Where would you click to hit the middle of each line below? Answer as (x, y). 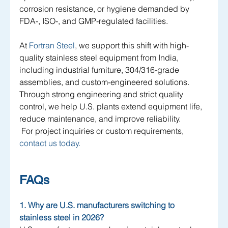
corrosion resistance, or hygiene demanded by (105, 9)
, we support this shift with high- (132, 46)
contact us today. (50, 143)
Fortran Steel (52, 46)
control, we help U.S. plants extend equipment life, (112, 107)
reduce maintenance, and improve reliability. (100, 119)
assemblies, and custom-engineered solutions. (105, 82)
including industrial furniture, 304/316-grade (100, 70)
